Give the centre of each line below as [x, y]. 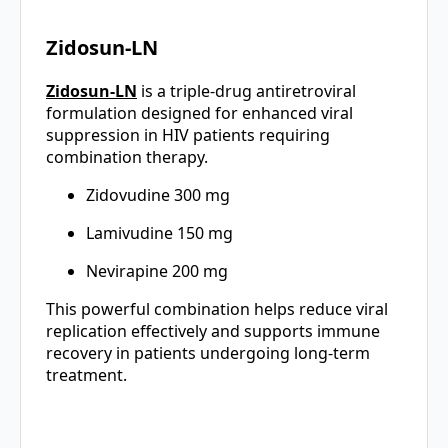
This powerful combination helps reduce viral [217, 309]
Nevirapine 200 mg [157, 271]
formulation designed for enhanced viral [199, 113]
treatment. [86, 375]
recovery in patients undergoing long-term [208, 353]
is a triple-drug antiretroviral [246, 91]
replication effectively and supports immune [213, 331]
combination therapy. [127, 157]
